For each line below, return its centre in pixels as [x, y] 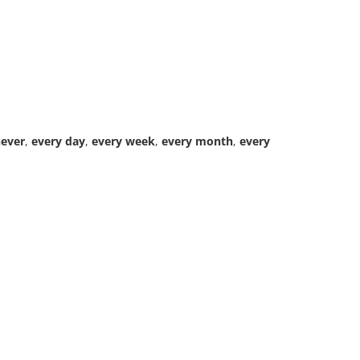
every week [123, 141]
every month [197, 141]
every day [58, 141]
